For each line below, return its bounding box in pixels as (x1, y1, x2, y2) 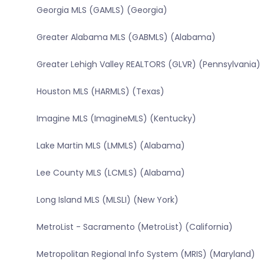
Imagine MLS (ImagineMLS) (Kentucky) (36, 113, 196, 125)
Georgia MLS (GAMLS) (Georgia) (36, 4, 167, 16)
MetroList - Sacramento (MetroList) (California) (36, 221, 233, 233)
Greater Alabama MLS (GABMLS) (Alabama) (36, 31, 216, 44)
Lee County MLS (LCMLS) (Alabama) (36, 167, 185, 179)
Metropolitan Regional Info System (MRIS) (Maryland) (36, 248, 255, 260)
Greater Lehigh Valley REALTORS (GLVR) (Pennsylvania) (36, 58, 260, 71)
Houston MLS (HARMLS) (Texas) (36, 85, 164, 98)
